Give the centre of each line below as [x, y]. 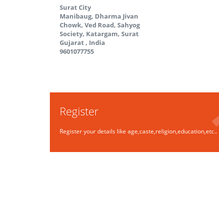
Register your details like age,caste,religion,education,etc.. [138, 131]
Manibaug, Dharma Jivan [99, 16]
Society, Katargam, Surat [99, 34]
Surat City [75, 7]
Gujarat [72, 43]
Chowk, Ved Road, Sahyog [100, 25]
